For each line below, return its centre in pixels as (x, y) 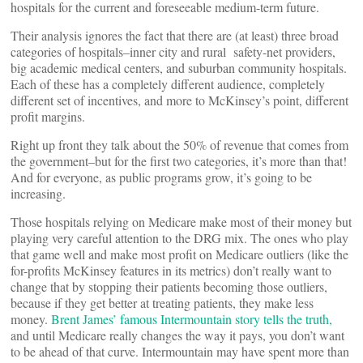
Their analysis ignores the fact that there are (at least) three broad (175, 35)
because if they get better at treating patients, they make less (162, 303)
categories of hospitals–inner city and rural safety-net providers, (173, 51)
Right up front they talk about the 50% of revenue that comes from (179, 145)
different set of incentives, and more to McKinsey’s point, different (179, 100)
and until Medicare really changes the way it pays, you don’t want (177, 335)
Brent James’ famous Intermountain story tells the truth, (192, 319)
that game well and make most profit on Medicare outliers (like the (179, 254)
